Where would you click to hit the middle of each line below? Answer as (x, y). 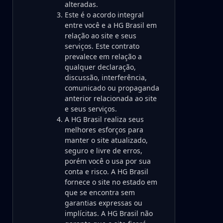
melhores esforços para (104, 130)
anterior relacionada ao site (111, 98)
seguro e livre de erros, (104, 151)
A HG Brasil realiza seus (104, 119)
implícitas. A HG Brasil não (109, 213)
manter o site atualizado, (106, 140)
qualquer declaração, (100, 67)
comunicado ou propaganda (112, 88)
